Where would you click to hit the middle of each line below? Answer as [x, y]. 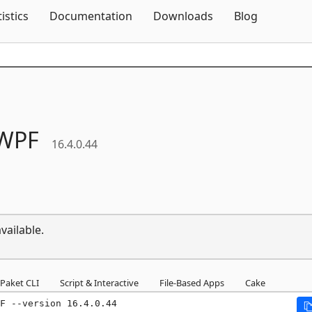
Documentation [91, 16]
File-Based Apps [192, 282]
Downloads [183, 16]
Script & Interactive [99, 282]
